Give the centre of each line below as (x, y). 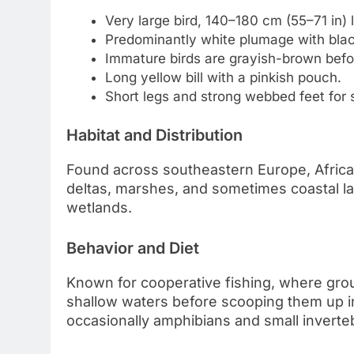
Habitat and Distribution (154, 136)
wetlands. (99, 208)
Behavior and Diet (133, 249)
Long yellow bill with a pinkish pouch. (223, 77)
